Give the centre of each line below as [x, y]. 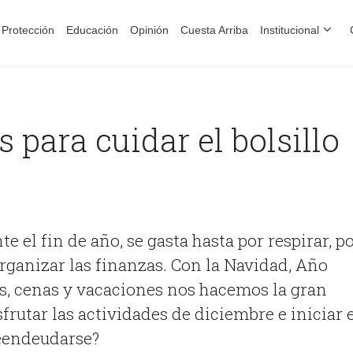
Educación [92, 30]
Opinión [149, 30]
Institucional [289, 30]
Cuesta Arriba [214, 30]
